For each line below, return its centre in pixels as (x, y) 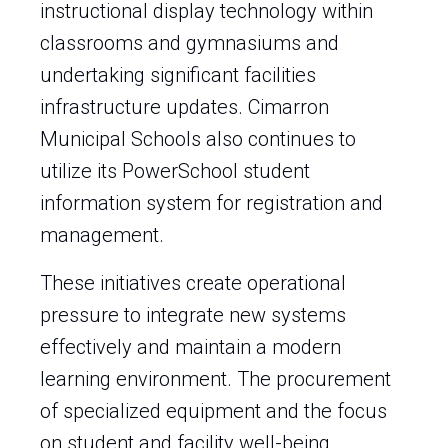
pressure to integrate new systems (193, 315)
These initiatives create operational (193, 283)
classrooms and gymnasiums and (189, 43)
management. (102, 235)
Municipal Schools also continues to (198, 139)
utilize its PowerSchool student (175, 171)
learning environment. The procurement (215, 379)
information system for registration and (211, 203)
